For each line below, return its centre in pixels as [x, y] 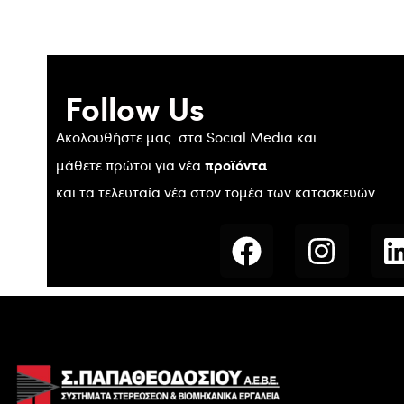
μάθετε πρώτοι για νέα [130, 165]
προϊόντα [236, 165]
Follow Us [135, 108]
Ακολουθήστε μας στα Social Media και [186, 138]
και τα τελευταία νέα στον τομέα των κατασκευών [216, 193]
